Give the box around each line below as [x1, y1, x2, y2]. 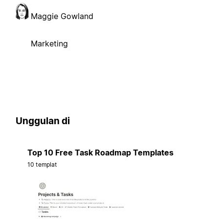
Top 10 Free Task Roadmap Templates [27, 148, 174, 158]
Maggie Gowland [31, 11, 93, 21]
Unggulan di [16, 115, 70, 127]
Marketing [31, 38, 68, 48]
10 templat [27, 161, 57, 169]
